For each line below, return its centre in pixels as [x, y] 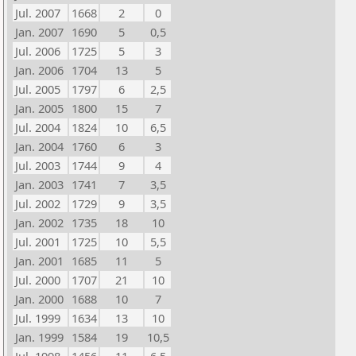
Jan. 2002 [39, 222]
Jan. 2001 [39, 261]
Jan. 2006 [39, 70]
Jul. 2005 [38, 89]
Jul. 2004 [38, 127]
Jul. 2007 [38, 13]
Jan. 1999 [39, 337]
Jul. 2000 [38, 280]
